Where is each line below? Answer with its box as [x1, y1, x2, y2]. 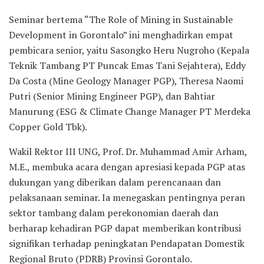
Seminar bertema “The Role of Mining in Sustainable [9, 12, 233, 26]
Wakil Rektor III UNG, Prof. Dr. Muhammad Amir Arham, [9, 144, 247, 158]
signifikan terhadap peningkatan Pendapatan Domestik [9, 236, 245, 250]
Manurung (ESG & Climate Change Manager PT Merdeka [9, 104, 250, 118]
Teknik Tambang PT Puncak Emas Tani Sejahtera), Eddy [9, 58, 246, 72]
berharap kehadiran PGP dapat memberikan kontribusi [9, 221, 241, 235]
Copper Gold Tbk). [9, 120, 87, 133]
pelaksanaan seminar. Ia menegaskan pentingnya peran [9, 190, 245, 204]
